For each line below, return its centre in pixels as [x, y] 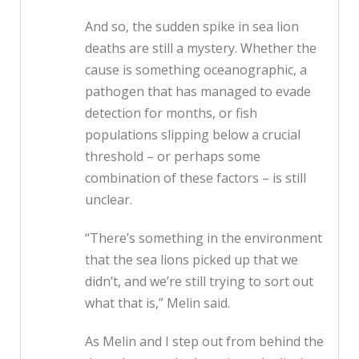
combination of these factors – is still [196, 178]
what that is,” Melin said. [157, 303]
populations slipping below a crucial [193, 135]
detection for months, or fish [171, 113]
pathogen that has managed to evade [198, 92]
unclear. [109, 200]
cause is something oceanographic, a [196, 70]
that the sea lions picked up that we [192, 260]
